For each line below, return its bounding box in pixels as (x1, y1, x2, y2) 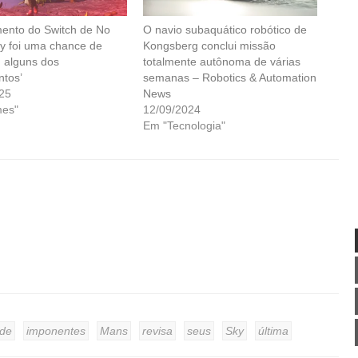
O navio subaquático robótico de (143, 23, 308, 37)
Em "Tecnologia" (143, 119, 226, 133)
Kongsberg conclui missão (143, 39, 276, 53)
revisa (142, 324, 173, 338)
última (258, 324, 288, 338)
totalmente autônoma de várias (143, 55, 301, 69)
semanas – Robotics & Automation (143, 71, 317, 85)
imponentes (26, 324, 86, 338)
